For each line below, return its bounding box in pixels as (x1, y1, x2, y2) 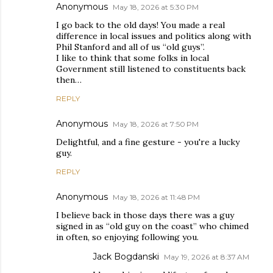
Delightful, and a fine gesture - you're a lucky (56, 136, 239, 148)
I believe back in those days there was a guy (56, 210, 234, 221)
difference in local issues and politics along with (56, 30, 251, 42)
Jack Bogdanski (93, 251, 159, 263)
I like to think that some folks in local (56, 52, 209, 64)
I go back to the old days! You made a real (56, 19, 225, 31)
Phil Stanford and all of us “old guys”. (56, 41, 205, 53)
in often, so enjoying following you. (56, 232, 199, 243)
